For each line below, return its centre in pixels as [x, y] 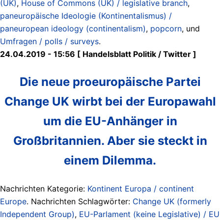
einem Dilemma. [110, 160]
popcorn [166, 28]
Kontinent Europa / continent [141, 188]
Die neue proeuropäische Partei [110, 82]
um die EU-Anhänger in [110, 121]
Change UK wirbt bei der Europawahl [110, 101]
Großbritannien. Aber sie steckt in [110, 140]
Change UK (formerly [172, 201]
